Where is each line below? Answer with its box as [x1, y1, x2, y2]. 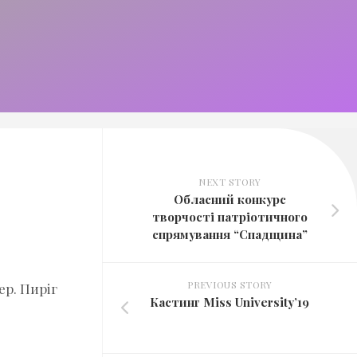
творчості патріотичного [151, 209, 308, 226]
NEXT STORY [198, 175, 261, 189]
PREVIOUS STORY [187, 278, 272, 292]
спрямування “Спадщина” [151, 226, 308, 243]
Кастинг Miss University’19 [150, 294, 309, 311]
